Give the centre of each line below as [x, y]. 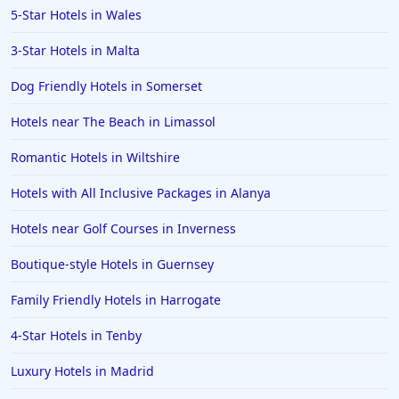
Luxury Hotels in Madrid [82, 371]
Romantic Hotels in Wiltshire [95, 158]
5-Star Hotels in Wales [76, 15]
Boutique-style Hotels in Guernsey [112, 265]
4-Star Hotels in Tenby [76, 336]
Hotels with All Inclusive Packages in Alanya [141, 193]
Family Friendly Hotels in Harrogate [116, 300]
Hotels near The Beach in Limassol [113, 122]
